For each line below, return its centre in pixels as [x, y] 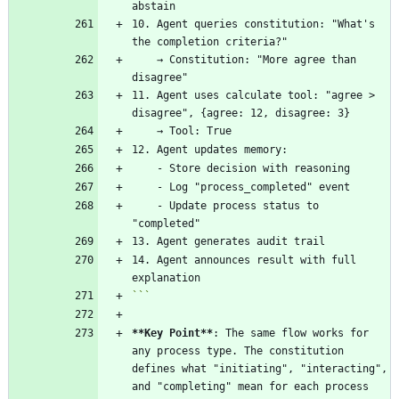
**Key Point [166, 333]
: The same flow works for [291, 333]
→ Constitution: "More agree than [144, 59]
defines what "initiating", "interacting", [260, 368]
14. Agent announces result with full [244, 260]
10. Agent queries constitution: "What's [253, 24]
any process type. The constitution [238, 350]
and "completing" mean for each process [250, 386]
